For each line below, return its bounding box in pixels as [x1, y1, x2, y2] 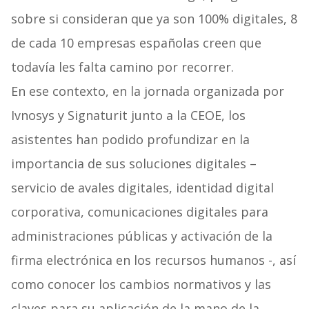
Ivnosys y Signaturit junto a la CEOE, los [10, 107, 246, 124]
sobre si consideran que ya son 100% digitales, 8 [10, 10, 297, 28]
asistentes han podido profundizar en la [10, 131, 250, 148]
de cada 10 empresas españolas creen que [10, 34, 261, 52]
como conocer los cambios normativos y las [10, 276, 271, 293]
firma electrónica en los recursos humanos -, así [10, 252, 296, 269]
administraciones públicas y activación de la [10, 228, 272, 245]
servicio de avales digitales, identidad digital [10, 179, 274, 197]
